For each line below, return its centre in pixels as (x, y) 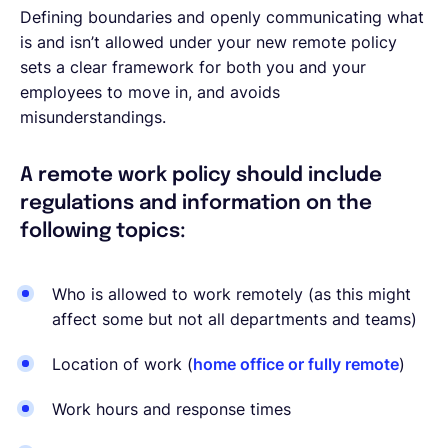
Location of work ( (122, 363)
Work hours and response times (171, 408)
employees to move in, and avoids (150, 91)
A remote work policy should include (201, 175)
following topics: (103, 231)
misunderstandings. (93, 116)
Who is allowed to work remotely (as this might (231, 293)
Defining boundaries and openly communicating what (222, 16)
